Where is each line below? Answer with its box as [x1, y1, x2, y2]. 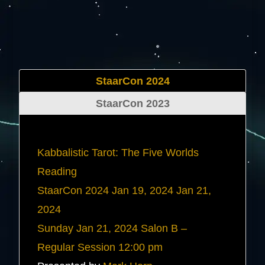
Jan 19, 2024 [112, 184, 174, 196]
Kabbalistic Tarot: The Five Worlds [37, 146, 199, 159]
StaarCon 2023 [95, 97, 170, 109]
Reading [37, 165, 77, 177]
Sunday [37, 222, 74, 234]
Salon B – [141, 222, 188, 234]
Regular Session [37, 241, 116, 253]
